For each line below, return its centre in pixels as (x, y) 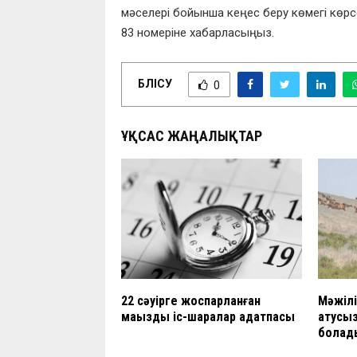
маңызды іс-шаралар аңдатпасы (208, 317)
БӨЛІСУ (155, 83)
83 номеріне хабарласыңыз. (198, 33)
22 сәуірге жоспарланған (191, 301)
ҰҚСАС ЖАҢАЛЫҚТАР (192, 136)
